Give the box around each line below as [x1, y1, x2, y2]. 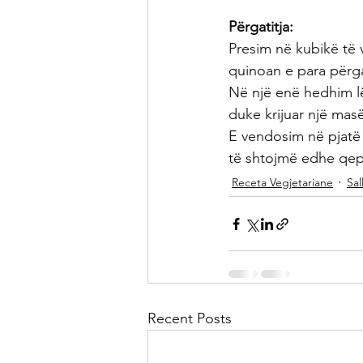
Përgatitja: [228, 18, 293, 36]
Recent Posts [147, 310, 232, 327]
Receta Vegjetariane [232, 175, 333, 190]
